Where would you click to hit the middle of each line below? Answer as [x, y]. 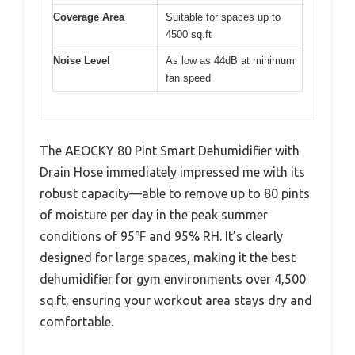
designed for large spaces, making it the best [168, 257]
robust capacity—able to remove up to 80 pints [175, 193]
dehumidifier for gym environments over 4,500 [173, 279]
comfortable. [76, 321]
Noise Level [82, 61]
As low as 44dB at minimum [230, 61]
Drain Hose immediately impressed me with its [172, 172]
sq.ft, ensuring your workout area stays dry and [176, 300]
